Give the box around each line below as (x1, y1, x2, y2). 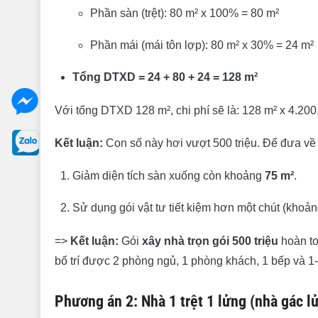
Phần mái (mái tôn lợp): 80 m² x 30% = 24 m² (90, 39, 314, 51)
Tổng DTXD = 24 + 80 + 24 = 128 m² (72, 71, 258, 83)
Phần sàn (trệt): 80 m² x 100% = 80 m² (90, 7, 279, 19)
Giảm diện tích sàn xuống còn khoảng (72, 170, 265, 182)
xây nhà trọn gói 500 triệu (142, 235, 278, 247)
